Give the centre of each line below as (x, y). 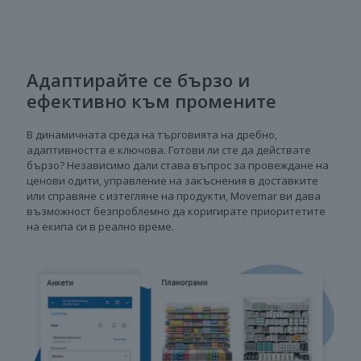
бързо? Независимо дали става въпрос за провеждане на (178, 165)
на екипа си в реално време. (100, 226)
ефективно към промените (151, 100)
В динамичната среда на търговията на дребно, (152, 134)
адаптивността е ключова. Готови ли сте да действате (169, 149)
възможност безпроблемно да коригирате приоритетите (176, 211)
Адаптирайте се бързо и (138, 79)
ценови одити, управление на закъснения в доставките (172, 180)
